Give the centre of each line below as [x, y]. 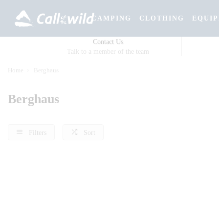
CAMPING [111, 18]
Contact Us [108, 42]
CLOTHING [162, 18]
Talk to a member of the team [108, 52]
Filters [38, 132]
